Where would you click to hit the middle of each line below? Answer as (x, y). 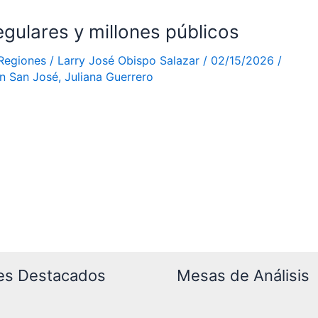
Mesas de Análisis (243, 275)
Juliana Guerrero (109, 77)
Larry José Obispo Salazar (130, 60)
